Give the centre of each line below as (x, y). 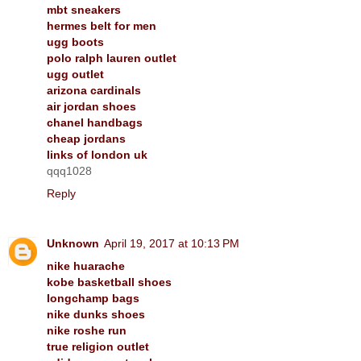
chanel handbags (95, 122)
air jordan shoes (91, 106)
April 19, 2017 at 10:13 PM (172, 243)
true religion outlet (98, 346)
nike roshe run (87, 330)
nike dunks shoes (96, 314)
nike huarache (86, 266)
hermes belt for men (102, 25)
